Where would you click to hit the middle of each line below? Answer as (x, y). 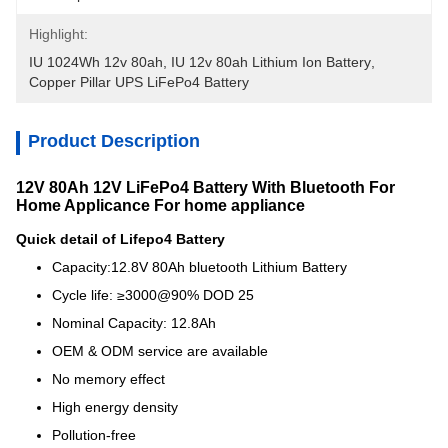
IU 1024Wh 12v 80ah (96, 62)
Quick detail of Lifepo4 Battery (120, 239)
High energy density (115, 407)
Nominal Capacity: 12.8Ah (134, 323)
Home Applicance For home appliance (160, 205)
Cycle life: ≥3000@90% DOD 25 (153, 295)
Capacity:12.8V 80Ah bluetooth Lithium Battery (199, 267)
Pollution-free (94, 435)
